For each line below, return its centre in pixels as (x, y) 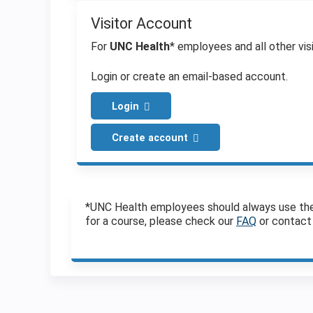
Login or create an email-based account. (189, 76)
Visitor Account (141, 24)
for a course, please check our (161, 221)
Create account (150, 138)
